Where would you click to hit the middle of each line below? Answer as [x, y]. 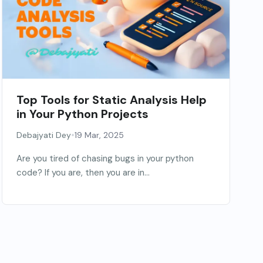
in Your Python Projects [82, 114]
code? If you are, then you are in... [83, 173]
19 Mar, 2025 [99, 135]
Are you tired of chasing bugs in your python [105, 159]
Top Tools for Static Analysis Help [111, 100]
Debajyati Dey [43, 135]
